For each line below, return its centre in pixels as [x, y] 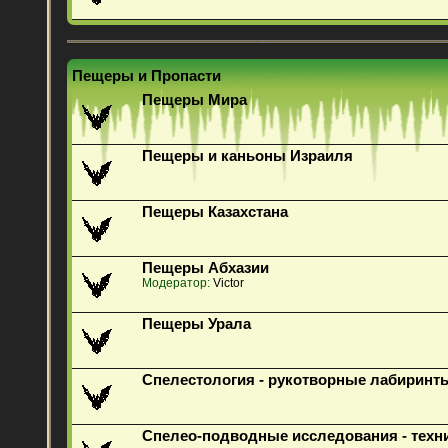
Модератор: [176, 283]
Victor [229, 283]
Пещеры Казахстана [215, 212]
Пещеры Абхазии [206, 268]
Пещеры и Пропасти [147, 76]
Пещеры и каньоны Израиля [248, 156]
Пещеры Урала [197, 324]
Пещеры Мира [195, 100]
